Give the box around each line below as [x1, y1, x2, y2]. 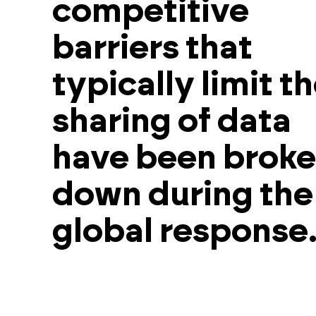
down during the [51, 178, 313, 212]
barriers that [51, 32, 253, 65]
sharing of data [51, 105, 291, 138]
